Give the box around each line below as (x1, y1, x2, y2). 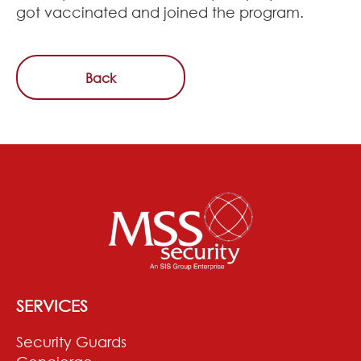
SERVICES (16, 295, 88, 315)
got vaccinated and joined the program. (16, 2, 304, 21)
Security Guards (16, 332, 127, 351)
